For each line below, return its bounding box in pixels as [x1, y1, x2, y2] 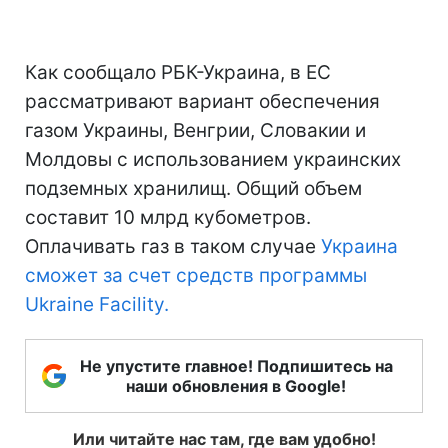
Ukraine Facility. [25, 292, 169, 316]
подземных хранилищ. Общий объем [25, 176, 362, 200]
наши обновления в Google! [126, 375, 346, 396]
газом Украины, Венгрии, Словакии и [25, 118, 366, 142]
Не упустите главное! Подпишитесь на [79, 355, 393, 376]
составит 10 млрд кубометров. [25, 205, 311, 229]
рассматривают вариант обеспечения [25, 89, 380, 113]
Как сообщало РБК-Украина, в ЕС [25, 60, 331, 84]
